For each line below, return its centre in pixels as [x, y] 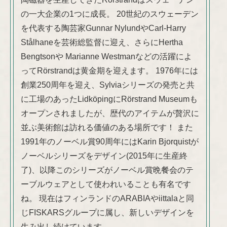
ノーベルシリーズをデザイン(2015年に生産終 [104, 156]
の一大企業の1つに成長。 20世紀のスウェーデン [110, 14]
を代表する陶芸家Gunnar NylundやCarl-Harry [103, 28]
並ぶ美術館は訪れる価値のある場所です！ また [107, 128]
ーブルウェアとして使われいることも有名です [106, 184]
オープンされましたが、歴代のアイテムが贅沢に [110, 113]
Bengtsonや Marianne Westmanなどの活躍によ [106, 57]
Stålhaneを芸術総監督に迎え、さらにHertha [102, 43]
